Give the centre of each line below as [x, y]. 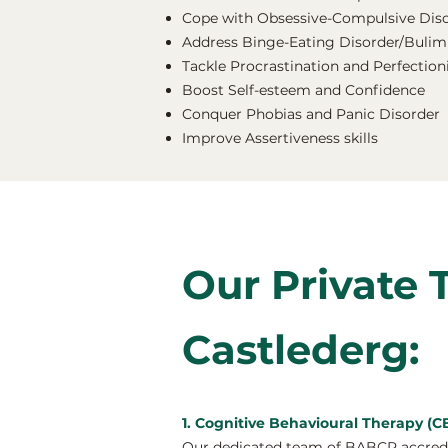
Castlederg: [300, 349]
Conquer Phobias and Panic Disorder [311, 114]
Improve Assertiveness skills [280, 138]
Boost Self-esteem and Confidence [303, 90]
